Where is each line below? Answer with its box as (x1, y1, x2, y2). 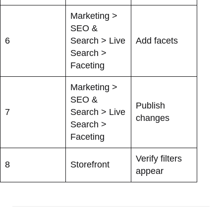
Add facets (136, 35, 178, 46)
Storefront (70, 159, 110, 169)
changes (136, 112, 169, 123)
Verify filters (136, 153, 182, 164)
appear (136, 166, 164, 176)
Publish (136, 100, 165, 111)
